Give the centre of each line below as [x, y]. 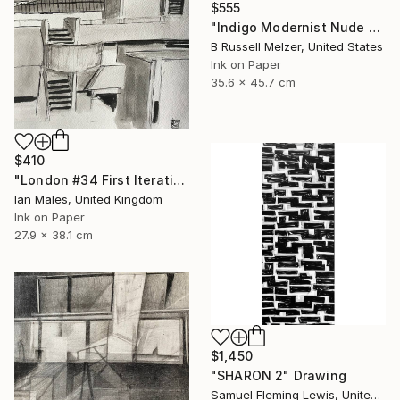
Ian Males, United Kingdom [88, 200]
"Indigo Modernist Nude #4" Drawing [374, 27]
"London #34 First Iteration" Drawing [179, 180]
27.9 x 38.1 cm [54, 235]
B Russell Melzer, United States [297, 46]
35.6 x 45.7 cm [253, 82]
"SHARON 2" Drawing [279, 375]
